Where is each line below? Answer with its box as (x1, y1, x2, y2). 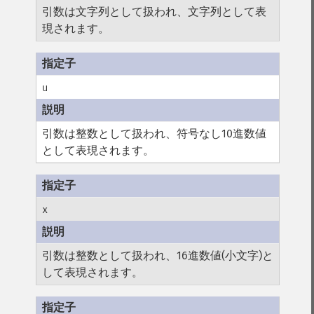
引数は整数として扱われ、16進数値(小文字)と (42, 249, 274, 262)
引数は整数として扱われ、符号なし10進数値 (42, 127, 267, 140)
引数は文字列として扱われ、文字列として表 (42, 5, 267, 18)
